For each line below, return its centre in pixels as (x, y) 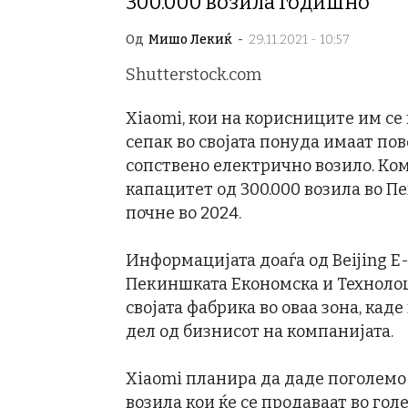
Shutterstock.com (194, 75)
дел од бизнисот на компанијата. (260, 331)
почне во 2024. (184, 213)
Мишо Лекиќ (190, 40)
